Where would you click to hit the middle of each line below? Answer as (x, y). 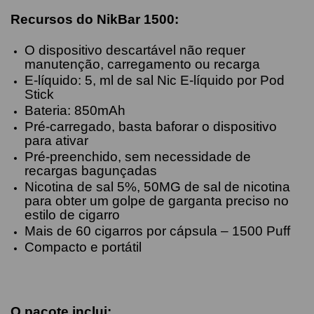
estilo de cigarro (72, 215)
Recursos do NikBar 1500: (95, 20)
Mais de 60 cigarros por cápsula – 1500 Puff (157, 231)
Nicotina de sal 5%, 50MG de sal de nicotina (157, 187)
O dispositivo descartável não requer (135, 50)
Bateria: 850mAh (75, 111)
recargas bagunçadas (91, 171)
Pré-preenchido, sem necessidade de (138, 157)
